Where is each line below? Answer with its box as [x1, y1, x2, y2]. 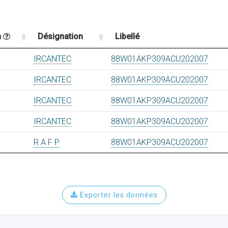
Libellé [115, 32, 139, 41]
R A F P [34, 137, 60, 147]
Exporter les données [77, 191, 158, 199]
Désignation [38, 32, 83, 41]
